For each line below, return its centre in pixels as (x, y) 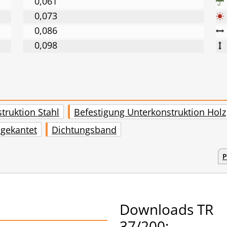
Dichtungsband (84, 129)
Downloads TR (166, 210)
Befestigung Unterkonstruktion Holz (150, 112)
